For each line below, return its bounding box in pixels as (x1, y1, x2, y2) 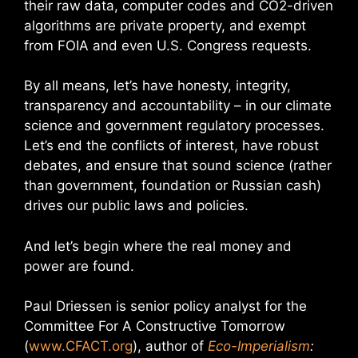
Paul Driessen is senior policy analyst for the (24, 298, 307, 314)
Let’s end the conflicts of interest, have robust (24, 137, 319, 153)
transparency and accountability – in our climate (24, 97, 332, 113)
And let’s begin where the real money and (24, 237, 292, 254)
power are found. (24, 257, 134, 274)
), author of (133, 338, 208, 354)
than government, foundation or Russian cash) (24, 177, 321, 193)
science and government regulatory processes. (24, 117, 324, 133)
